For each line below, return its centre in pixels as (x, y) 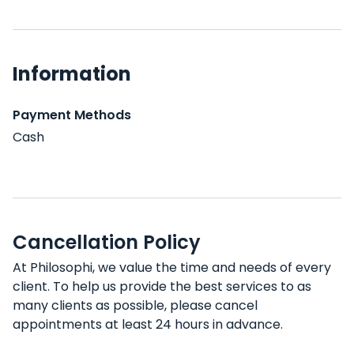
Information (72, 74)
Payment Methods (72, 115)
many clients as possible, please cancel (135, 305)
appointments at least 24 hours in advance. (148, 324)
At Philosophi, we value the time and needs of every (172, 267)
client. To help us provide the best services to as (162, 286)
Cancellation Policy (107, 242)
